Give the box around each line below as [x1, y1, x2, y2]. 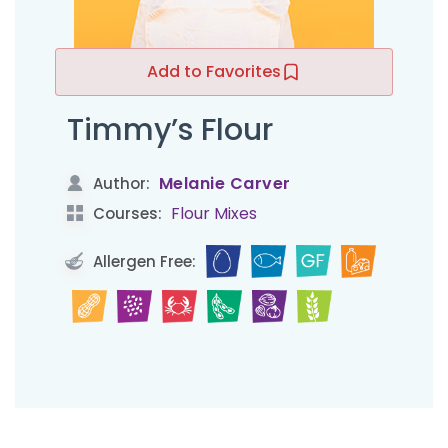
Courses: [88, 203, 162, 225]
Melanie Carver [158, 172, 291, 196]
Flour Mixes [170, 202, 257, 226]
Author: [88, 173, 154, 195]
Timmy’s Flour [66, 108, 273, 151]
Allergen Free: [88, 250, 196, 272]
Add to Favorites [147, 59, 281, 83]
